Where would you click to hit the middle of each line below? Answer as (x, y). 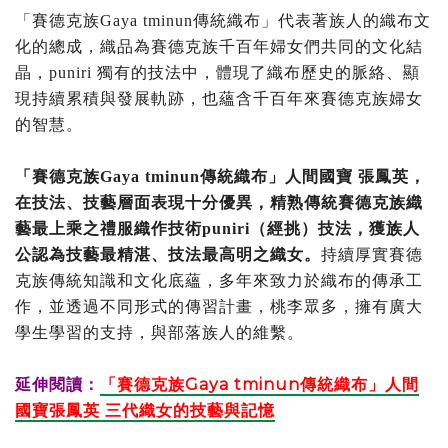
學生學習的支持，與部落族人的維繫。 (159, 333)
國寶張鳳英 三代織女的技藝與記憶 (145, 411)
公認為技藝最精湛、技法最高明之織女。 (168, 255)
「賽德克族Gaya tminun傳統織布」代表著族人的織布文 (223, 21)
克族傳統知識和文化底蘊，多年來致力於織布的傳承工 (219, 281)
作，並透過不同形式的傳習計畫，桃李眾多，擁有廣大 (219, 307)
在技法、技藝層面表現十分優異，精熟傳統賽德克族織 (219, 203)
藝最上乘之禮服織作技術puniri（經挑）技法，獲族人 (217, 229)
